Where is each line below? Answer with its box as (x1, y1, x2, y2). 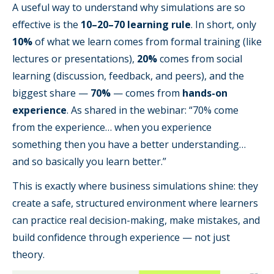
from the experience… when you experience (12, 120, 212, 134)
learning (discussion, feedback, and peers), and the (12, 68, 244, 83)
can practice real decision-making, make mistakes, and (12, 213, 260, 227)
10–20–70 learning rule (81, 17, 191, 31)
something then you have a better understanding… (12, 137, 246, 151)
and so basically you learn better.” (12, 154, 166, 168)
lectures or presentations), (12, 51, 137, 65)
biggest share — (12, 86, 91, 100)
